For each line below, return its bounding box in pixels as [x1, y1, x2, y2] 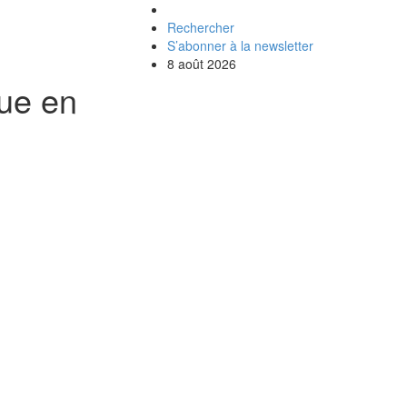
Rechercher [167, 18, 234, 36]
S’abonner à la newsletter [167, 36, 313, 55]
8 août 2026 [167, 55, 236, 73]
